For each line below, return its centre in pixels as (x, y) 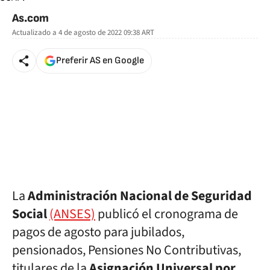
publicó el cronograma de (167, 214)
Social (30, 214)
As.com (30, 18)
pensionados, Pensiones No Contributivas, (127, 250)
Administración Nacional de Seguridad (140, 196)
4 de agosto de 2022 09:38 (99, 33)
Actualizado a (34, 33)
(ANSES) (72, 214)
